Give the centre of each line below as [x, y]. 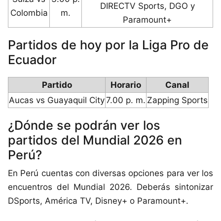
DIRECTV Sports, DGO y [147, 6]
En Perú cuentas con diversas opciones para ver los [110, 173]
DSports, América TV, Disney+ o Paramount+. [98, 201]
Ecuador [32, 60]
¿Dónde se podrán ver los [84, 126]
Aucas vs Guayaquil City [57, 100]
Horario [126, 85]
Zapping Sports [177, 100]
